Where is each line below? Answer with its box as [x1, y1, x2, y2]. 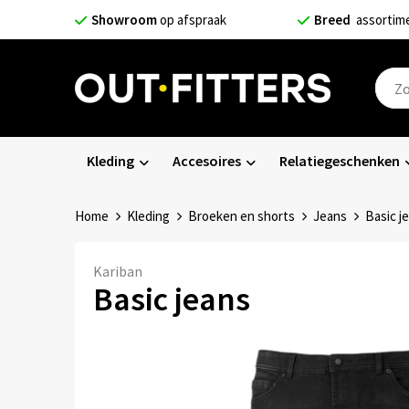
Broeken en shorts [187, 207, 295, 225]
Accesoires [172, 152, 241, 170]
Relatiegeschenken [278, 152, 400, 170]
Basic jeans [92, 278, 250, 320]
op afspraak [159, 11, 226, 28]
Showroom [90, 11, 160, 28]
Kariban [92, 262, 142, 280]
